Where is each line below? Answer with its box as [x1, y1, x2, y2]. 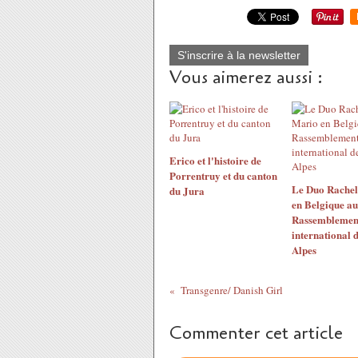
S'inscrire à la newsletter [177, 48, 300, 62]
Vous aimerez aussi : [169, 65, 323, 89]
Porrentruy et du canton [169, 167, 277, 183]
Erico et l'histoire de [169, 152, 261, 168]
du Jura [169, 182, 205, 198]
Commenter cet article [169, 320, 343, 345]
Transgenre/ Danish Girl [180, 282, 283, 297]
